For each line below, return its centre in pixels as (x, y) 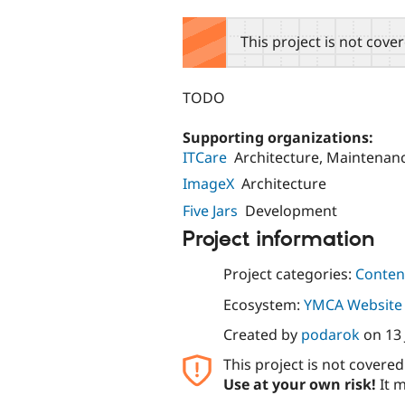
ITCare (205, 157)
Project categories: (289, 274)
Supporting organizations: (280, 137)
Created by (262, 334)
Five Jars (210, 210)
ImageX (208, 184)
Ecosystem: (263, 304)
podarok (330, 334)
